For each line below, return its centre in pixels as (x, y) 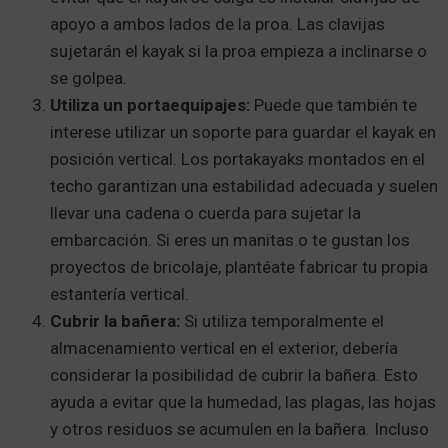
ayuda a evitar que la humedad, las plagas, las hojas (243, 401)
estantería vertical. (119, 293)
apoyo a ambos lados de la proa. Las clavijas (217, 23)
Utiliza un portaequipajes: (152, 104)
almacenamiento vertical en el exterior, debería (224, 347)
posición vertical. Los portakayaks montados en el (237, 158)
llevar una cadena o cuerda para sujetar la (205, 212)
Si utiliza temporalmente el (284, 320)
